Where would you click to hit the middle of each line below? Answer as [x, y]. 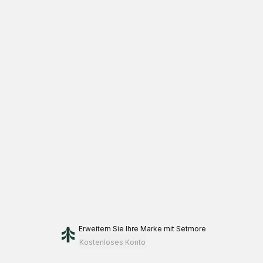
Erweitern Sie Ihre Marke [120, 229]
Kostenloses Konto [112, 242]
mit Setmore [185, 229]
